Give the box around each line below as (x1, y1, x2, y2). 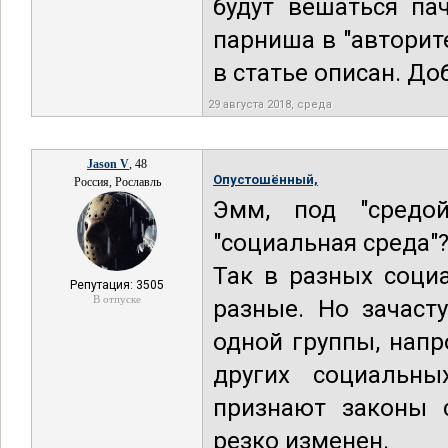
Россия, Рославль (73, 175, 161, 189)
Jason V (87, 157, 129, 171)
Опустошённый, (213, 172, 318, 187)
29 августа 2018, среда (208, 98, 332, 111)
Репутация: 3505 (70, 278, 164, 292)
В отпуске (93, 293, 141, 305)
